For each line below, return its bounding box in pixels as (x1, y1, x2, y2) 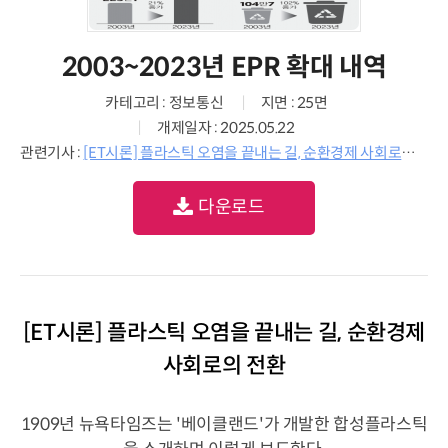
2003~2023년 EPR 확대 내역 (61, 51, 387, 83)
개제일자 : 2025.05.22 (156, 118, 295, 137)
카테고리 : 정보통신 (105, 93, 224, 112)
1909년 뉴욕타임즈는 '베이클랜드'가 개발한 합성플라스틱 (20, 413, 428, 435)
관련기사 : (20, 143, 84, 162)
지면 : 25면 (260, 93, 328, 112)
